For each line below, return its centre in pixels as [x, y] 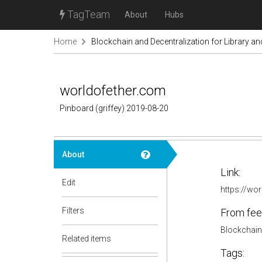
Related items [87, 239]
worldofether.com [113, 91]
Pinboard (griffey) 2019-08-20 [114, 108]
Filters [73, 211]
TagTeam [87, 14]
